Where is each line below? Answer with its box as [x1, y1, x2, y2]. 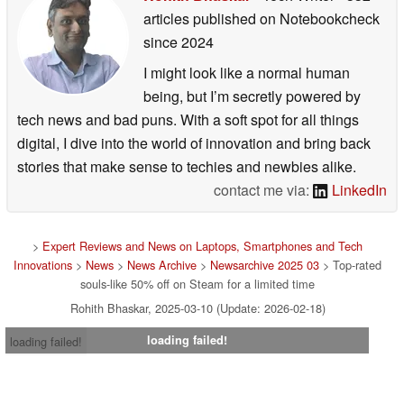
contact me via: [214, 179, 314, 200]
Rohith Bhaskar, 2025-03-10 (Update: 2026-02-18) [69, 298, 326, 317]
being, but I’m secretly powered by [143, 85, 361, 106]
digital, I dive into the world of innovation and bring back [17, 132, 371, 153]
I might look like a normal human [143, 61, 350, 83]
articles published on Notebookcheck [143, 7, 380, 29]
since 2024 [143, 31, 214, 52]
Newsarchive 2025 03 [210, 255, 319, 273]
